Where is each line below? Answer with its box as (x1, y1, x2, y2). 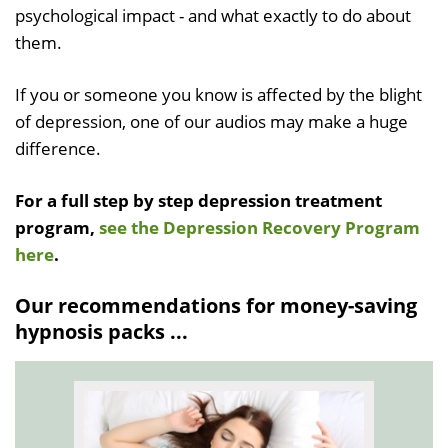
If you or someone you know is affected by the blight (15, 83, 422, 107)
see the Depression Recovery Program (99, 216, 420, 240)
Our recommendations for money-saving (15, 292, 417, 320)
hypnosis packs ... (15, 318, 188, 346)
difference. (15, 137, 101, 161)
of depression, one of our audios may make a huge (15, 110, 408, 134)
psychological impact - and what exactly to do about (15, 4, 411, 28)
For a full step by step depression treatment (15, 189, 382, 213)
